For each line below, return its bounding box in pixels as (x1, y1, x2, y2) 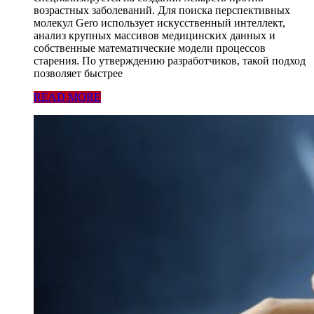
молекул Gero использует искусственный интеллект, (34, 17, 285, 29)
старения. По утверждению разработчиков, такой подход (34, 55, 306, 67)
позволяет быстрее (34, 67, 123, 80)
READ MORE (34, 91, 101, 104)
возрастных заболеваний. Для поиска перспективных (34, 4, 290, 17)
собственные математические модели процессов (34, 42, 266, 55)
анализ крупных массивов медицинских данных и (34, 29, 275, 42)
